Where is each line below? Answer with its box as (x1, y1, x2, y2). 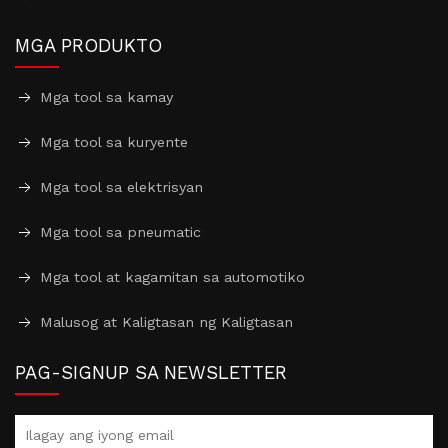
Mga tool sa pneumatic (40, 223, 201, 241)
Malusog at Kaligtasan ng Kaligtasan (40, 313, 293, 331)
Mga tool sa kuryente (40, 133, 188, 151)
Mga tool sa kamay (40, 88, 173, 106)
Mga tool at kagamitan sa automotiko (40, 268, 305, 286)
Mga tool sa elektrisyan (40, 178, 203, 196)
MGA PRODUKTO (15, 34, 162, 56)
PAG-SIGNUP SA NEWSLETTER (15, 361, 287, 383)
